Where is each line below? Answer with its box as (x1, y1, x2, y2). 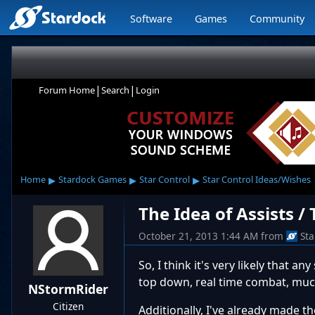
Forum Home (39, 84, 95, 96)
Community (250, 12, 305, 25)
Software (130, 12, 173, 25)
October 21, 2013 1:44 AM (139, 229, 258, 243)
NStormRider (28, 281, 108, 297)
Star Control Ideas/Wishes (202, 173, 311, 186)
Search (101, 84, 129, 96)
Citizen (53, 300, 84, 313)
